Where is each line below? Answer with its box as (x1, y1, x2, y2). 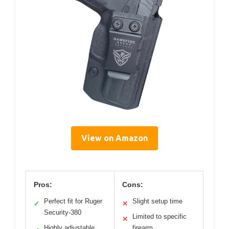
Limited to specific (132, 213, 187, 220)
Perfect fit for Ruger (44, 197, 102, 205)
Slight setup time (132, 197, 182, 205)
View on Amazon (81, 133, 148, 143)
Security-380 (44, 209, 81, 216)
